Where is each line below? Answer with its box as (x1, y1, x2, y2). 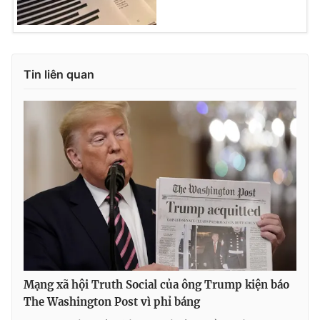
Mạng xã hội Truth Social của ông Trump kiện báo (24, 278, 289, 292)
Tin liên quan (24, 66, 94, 81)
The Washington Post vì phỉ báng (24, 295, 200, 309)
